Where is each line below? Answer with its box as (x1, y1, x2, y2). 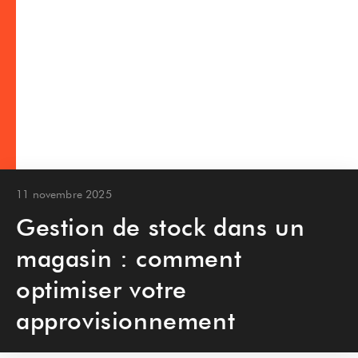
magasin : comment (16, 244, 242, 272)
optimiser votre (16, 275, 188, 304)
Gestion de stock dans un (16, 213, 305, 241)
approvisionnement (16, 306, 236, 335)
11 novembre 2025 (16, 188, 112, 201)
